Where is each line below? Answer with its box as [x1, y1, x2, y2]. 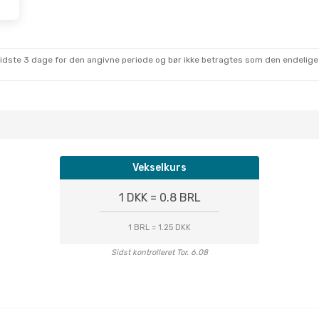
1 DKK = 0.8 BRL [118, 191, 201, 204]
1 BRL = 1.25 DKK [128, 223, 191, 232]
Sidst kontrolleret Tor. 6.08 [111, 248, 208, 257]
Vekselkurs [132, 162, 187, 174]
